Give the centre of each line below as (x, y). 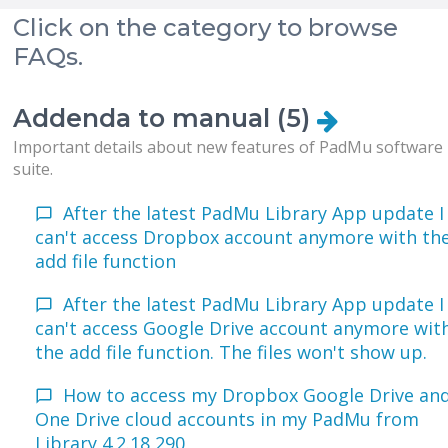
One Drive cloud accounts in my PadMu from (227, 419)
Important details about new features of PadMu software (228, 147)
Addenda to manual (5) (165, 118)
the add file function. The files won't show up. (231, 352)
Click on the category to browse (206, 28)
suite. (33, 169)
